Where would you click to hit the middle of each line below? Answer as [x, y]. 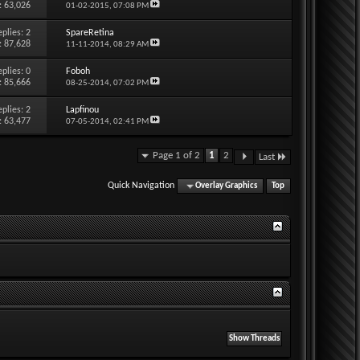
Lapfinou [82, 110]
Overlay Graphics [227, 186]
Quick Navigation [141, 185]
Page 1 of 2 [176, 155]
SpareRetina [90, 33]
